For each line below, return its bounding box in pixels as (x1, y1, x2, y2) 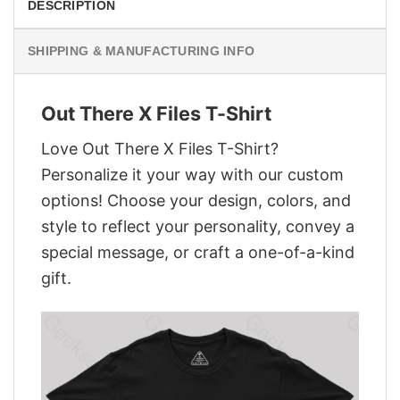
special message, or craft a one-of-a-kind (41, 242, 354, 262)
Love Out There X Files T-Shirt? (41, 138, 279, 158)
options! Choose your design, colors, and (41, 190, 351, 210)
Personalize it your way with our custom (41, 164, 344, 184)
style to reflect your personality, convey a (41, 216, 354, 236)
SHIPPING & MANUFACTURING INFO (28, 44, 255, 59)
